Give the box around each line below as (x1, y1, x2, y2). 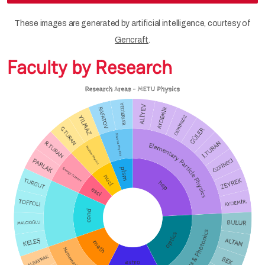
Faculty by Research (7, 55, 172, 79)
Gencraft (115, 35, 149, 44)
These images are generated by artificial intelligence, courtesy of (14, 19, 251, 28)
